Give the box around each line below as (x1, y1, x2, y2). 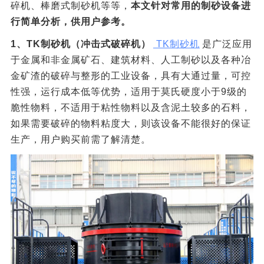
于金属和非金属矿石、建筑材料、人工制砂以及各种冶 (10, 55, 251, 65)
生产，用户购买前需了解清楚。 (10, 134, 151, 145)
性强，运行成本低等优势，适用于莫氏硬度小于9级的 (10, 87, 247, 97)
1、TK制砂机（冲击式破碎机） (10, 39, 151, 49)
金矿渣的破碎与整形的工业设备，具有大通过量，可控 (10, 71, 251, 81)
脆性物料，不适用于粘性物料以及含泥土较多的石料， (10, 103, 251, 113)
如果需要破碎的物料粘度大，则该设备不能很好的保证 (10, 118, 251, 129)
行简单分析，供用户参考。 (10, 16, 131, 27)
